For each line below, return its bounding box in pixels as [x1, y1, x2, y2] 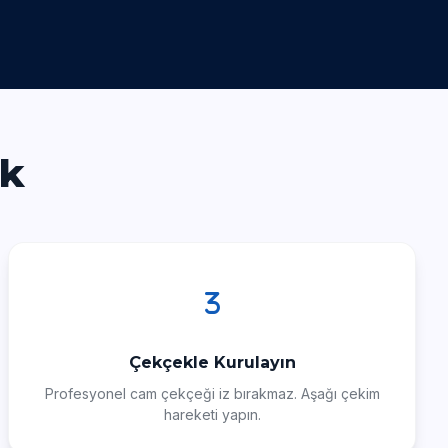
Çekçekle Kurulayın [128, 353, 296, 372]
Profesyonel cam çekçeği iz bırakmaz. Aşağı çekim [44, 385, 380, 402]
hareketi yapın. [163, 406, 261, 423]
